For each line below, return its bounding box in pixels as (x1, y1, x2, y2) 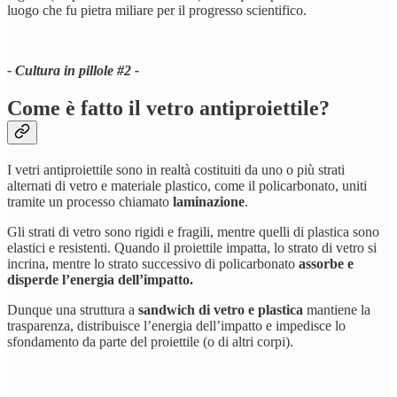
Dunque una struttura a (7, 301, 138, 317)
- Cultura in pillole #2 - (7, 62, 139, 78)
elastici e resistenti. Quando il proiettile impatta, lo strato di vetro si (7, 239, 377, 255)
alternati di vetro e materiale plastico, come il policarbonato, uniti (7, 177, 367, 193)
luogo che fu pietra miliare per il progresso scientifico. (7, 2, 307, 18)
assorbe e (299, 255, 354, 271)
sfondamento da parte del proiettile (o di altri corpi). (7, 333, 293, 349)
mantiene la (303, 301, 370, 317)
